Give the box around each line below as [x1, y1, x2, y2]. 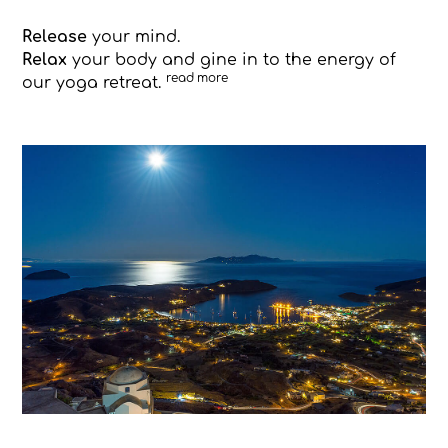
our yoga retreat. [21, 73, 166, 92]
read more [165, 71, 228, 85]
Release [21, 27, 87, 46]
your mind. [86, 27, 180, 46]
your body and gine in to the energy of [66, 50, 396, 69]
